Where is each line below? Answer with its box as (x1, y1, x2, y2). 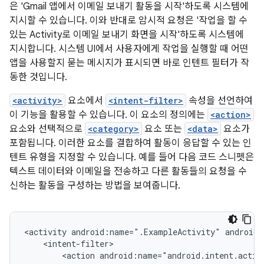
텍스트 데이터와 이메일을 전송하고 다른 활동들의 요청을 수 (9, 166, 247, 177)
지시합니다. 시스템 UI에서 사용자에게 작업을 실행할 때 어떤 (9, 43, 249, 55)
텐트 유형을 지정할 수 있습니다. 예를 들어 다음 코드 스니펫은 (9, 151, 254, 163)
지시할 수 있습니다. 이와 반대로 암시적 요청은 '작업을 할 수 (9, 15, 247, 27)
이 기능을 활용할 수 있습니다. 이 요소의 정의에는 (9, 109, 207, 121)
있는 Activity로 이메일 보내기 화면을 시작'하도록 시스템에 (9, 29, 244, 41)
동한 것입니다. (9, 71, 67, 83)
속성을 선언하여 (186, 95, 253, 107)
